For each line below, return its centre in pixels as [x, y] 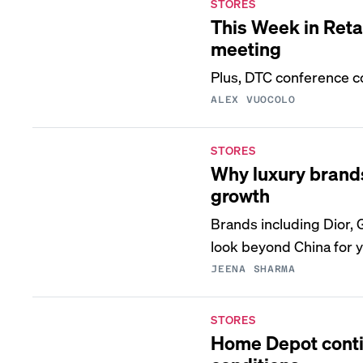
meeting [246, 48]
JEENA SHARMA [253, 269]
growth [241, 195]
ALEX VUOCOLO [253, 100]
